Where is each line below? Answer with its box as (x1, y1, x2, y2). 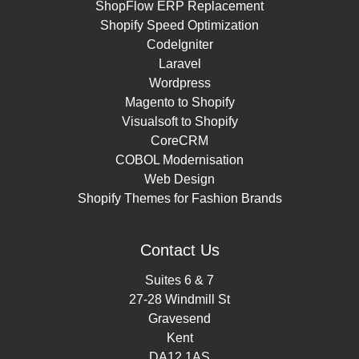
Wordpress (148, 75, 211, 90)
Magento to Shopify (124, 95, 235, 109)
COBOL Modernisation (115, 152, 244, 167)
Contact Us (139, 240, 220, 259)
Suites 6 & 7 (145, 273, 214, 288)
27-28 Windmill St (129, 292, 230, 307)
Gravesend (148, 312, 211, 326)
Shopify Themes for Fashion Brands (77, 191, 282, 205)
